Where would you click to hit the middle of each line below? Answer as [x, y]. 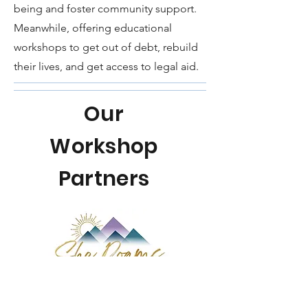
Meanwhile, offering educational [93, 27]
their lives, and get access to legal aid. [106, 66]
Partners [104, 178]
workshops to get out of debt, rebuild [106, 47]
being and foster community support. [105, 8]
